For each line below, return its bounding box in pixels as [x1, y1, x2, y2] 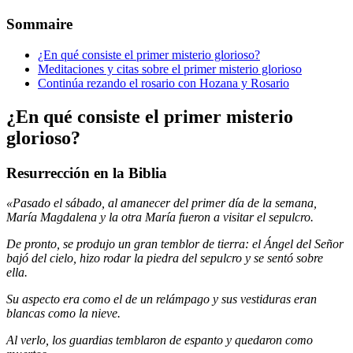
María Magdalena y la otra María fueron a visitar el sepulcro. [6, 210, 314, 225]
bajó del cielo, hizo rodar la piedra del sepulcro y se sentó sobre [6, 251, 323, 266]
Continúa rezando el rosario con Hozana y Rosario [38, 76, 289, 90]
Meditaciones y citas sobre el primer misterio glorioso [38, 61, 302, 76]
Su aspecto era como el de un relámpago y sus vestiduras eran [6, 292, 317, 307]
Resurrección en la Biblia [6, 164, 167, 181]
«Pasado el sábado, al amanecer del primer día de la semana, [6, 196, 317, 210]
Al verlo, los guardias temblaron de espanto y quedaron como [6, 333, 313, 347]
